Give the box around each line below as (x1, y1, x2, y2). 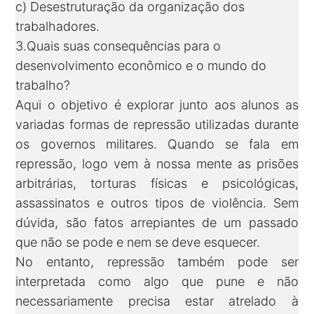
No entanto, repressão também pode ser (15, 254, 299, 270)
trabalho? (15, 78, 71, 93)
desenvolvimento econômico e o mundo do (15, 58, 267, 74)
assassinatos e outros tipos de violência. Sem (15, 196, 299, 211)
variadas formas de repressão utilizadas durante (15, 117, 299, 132)
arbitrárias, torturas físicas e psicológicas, (15, 176, 299, 191)
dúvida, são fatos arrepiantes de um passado (15, 215, 299, 231)
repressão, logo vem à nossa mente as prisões (15, 156, 299, 172)
